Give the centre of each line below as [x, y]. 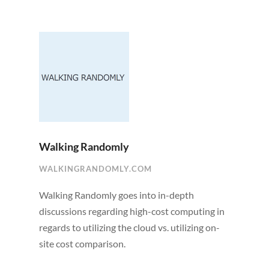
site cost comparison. [82, 243]
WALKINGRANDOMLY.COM [95, 168]
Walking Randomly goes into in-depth [116, 195]
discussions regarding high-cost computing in [131, 211]
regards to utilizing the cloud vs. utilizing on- [129, 227]
